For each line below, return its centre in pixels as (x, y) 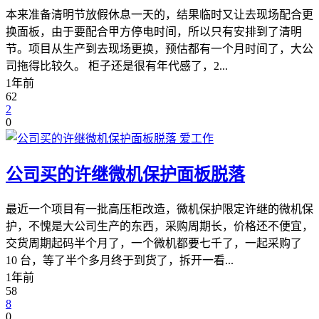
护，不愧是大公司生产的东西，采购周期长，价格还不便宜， (159, 226)
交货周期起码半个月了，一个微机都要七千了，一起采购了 (154, 244)
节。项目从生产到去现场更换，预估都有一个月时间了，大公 (159, 49)
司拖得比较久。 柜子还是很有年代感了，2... (117, 66)
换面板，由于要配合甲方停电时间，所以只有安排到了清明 (154, 32)
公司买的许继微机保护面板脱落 (125, 175)
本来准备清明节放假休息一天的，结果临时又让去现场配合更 (159, 15)
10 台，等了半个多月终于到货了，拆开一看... (120, 261)
